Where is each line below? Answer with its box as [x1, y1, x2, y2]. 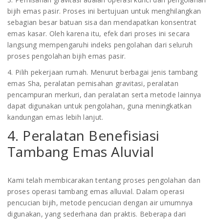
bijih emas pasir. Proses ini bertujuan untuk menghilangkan [7, 6, 201, 16]
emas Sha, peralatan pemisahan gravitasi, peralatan [7, 79, 178, 88]
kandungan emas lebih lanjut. [7, 112, 104, 122]
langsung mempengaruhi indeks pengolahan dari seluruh [7, 40, 193, 49]
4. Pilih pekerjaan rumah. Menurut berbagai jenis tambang [7, 67, 198, 77]
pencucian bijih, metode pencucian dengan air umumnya [7, 198, 193, 207]
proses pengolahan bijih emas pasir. [7, 51, 126, 61]
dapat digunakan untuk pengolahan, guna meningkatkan [7, 101, 192, 110]
